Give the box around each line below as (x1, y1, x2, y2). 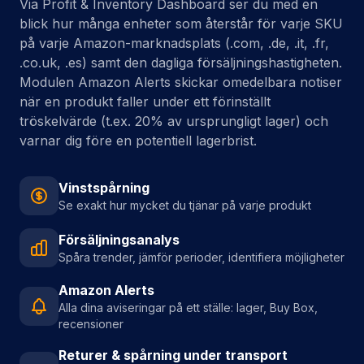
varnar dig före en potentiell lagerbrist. (19, 119, 257, 136)
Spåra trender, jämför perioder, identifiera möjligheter (58, 237, 344, 251)
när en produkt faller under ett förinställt (19, 80, 271, 97)
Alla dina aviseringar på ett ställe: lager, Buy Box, (58, 288, 318, 301)
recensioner (58, 304, 123, 318)
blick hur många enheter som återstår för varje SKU (19, 2, 343, 19)
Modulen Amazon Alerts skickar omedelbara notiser (19, 61, 342, 77)
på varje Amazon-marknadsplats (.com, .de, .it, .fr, (19, 22, 329, 38)
